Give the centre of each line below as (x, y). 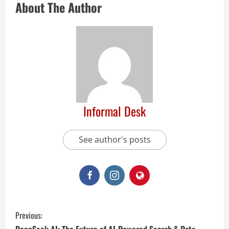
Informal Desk (114, 111)
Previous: (29, 215)
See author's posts (114, 140)
